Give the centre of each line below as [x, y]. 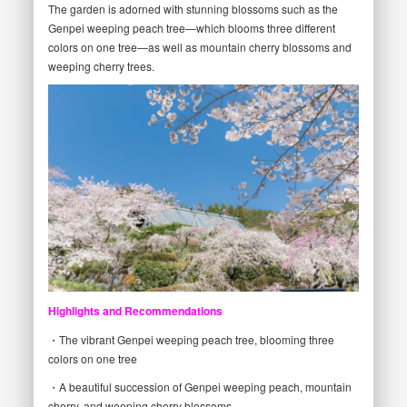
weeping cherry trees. [101, 66]
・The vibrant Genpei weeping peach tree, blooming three [191, 340]
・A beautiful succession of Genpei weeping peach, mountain [199, 387]
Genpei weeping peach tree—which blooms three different [191, 28]
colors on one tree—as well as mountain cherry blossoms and [199, 47]
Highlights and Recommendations [135, 311]
